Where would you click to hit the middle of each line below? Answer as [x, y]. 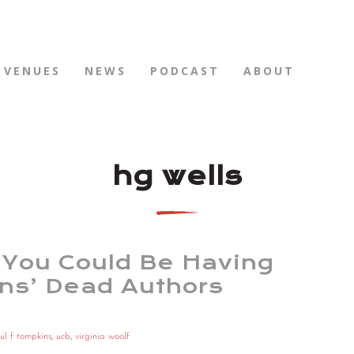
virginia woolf [102, 337]
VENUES [32, 71]
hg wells [177, 177]
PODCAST [185, 71]
